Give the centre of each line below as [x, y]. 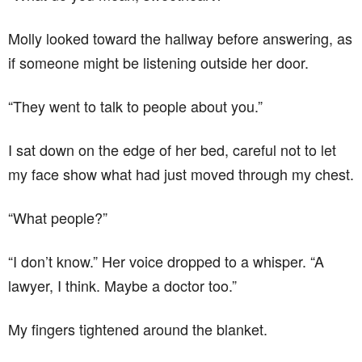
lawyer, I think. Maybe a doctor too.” [122, 285]
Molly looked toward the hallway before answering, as [180, 38]
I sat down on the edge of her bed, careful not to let [172, 149]
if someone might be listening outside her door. [158, 62]
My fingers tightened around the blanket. [138, 328]
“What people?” [58, 217]
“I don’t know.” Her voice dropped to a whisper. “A [166, 261]
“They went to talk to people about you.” [135, 105]
